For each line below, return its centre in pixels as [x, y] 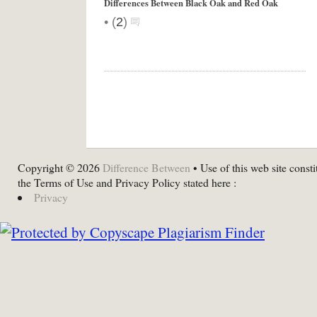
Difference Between [146, 167]
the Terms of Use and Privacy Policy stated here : [127, 182]
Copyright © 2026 [60, 167]
